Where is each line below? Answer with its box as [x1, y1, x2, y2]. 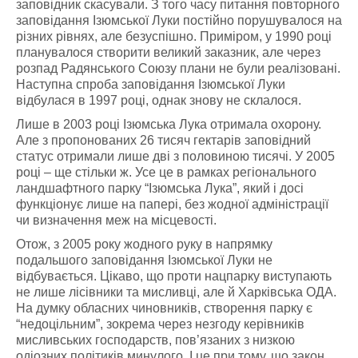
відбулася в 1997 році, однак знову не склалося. [16, 93, 304, 107]
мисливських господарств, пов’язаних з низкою [16, 333, 295, 347]
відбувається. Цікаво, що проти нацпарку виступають [16, 269, 332, 283]
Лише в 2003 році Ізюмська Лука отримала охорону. [16, 117, 321, 131]
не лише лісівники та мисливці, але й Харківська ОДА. [16, 285, 336, 299]
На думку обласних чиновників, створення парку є [16, 301, 312, 315]
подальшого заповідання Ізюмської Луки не [16, 253, 272, 267]
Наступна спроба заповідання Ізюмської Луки [16, 78, 285, 91]
